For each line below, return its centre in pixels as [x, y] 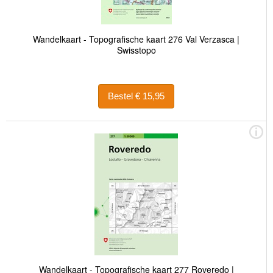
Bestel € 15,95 [150, 96]
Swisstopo [136, 50]
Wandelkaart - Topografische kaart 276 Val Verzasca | [136, 39]
